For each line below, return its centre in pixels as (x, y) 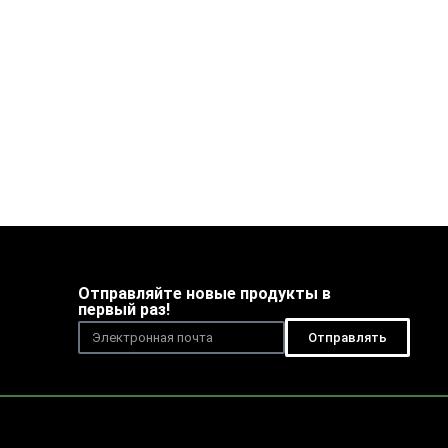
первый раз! (123, 310)
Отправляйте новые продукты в (204, 294)
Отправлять (347, 338)
